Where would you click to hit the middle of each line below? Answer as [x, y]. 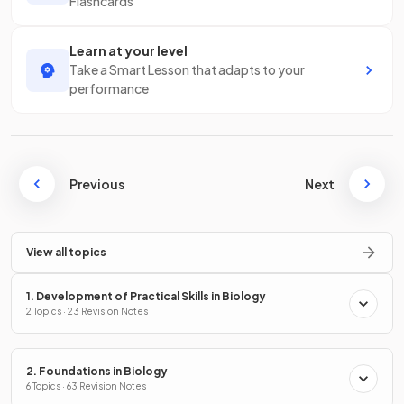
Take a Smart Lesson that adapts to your [187, 69]
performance [109, 88]
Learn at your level [129, 50]
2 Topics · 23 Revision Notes [87, 311]
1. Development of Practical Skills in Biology [146, 296]
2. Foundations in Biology [97, 371]
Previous [97, 184]
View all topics [66, 252]
